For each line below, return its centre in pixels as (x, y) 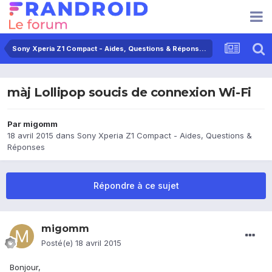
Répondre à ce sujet (136, 186)
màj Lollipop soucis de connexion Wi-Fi (129, 93)
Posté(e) (58, 243)
